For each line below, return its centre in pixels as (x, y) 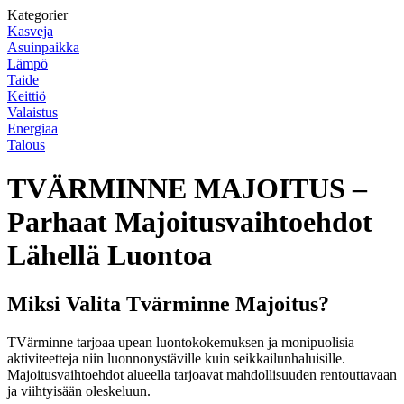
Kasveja (30, 31)
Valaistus (32, 112)
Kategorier (37, 15)
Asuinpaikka (43, 47)
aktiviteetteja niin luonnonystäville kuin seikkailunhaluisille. (176, 358)
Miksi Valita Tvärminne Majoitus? (168, 303)
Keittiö (27, 96)
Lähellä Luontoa (110, 256)
